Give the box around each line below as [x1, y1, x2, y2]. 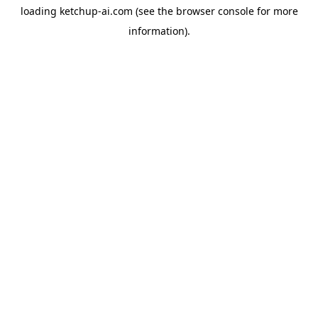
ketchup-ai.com [59, 4, 133, 18]
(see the [132, 4, 173, 18]
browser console [175, 4, 254, 18]
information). [128, 24, 190, 38]
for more [253, 4, 298, 18]
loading [20, 4, 60, 18]
